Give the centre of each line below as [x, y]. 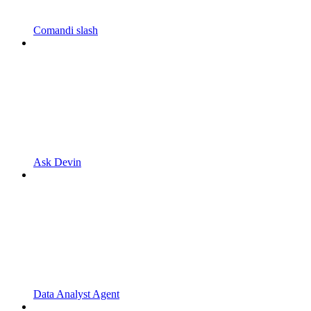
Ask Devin [57, 162]
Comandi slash [66, 30]
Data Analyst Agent [76, 294]
